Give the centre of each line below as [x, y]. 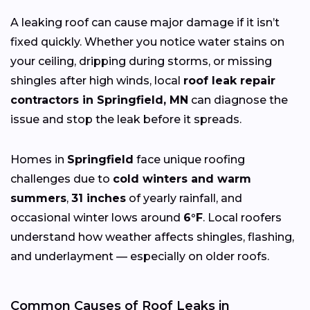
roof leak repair [229, 80]
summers [38, 198]
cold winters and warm [182, 179]
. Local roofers [242, 217]
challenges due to [62, 179]
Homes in [39, 159]
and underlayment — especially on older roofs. [140, 256]
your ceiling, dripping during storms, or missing [141, 61]
